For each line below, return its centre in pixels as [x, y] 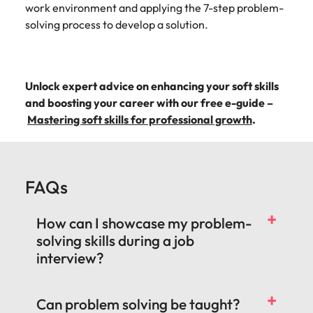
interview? [70, 258]
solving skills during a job [115, 240]
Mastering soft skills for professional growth [140, 119]
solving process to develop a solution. [117, 24]
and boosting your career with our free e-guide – [149, 103]
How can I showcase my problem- [144, 223]
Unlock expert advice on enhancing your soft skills [152, 86]
